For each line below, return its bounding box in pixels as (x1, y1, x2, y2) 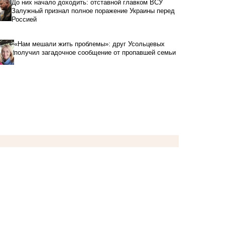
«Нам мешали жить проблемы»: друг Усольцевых (14, 40, 165, 48)
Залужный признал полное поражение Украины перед (11, 7, 175, 15)
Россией (11, 15, 37, 23)
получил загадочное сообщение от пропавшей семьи (14, 48, 176, 56)
